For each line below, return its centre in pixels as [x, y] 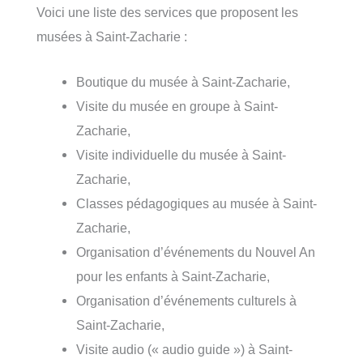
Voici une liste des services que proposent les [167, 12]
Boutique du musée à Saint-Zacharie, [184, 81]
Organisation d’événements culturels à [187, 300]
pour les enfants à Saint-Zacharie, [173, 276]
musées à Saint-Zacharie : [112, 36]
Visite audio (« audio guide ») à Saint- [185, 349]
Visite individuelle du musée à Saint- [181, 154]
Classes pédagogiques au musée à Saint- [197, 203]
